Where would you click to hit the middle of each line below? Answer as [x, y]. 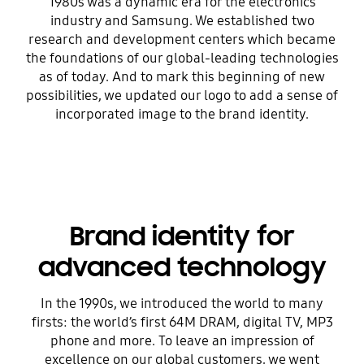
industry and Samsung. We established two [182, 21]
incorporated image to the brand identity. [182, 115]
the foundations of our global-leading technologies [182, 58]
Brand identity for [182, 236]
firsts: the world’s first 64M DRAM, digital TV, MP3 [182, 323]
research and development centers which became [182, 40]
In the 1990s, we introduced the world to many [182, 304]
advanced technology [182, 267]
